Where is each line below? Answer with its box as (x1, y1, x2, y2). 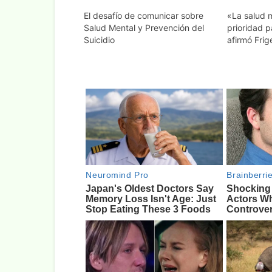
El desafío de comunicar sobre (84, 10, 203, 21)
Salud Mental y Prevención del (84, 22, 204, 33)
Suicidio (84, 34, 115, 45)
